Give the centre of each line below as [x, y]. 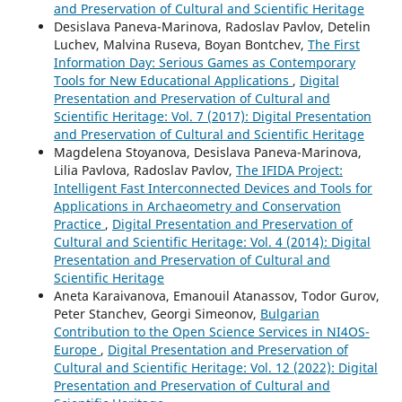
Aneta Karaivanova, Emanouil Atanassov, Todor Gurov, [216, 295]
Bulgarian [289, 313]
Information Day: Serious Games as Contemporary [204, 62]
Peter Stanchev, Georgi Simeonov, [157, 313]
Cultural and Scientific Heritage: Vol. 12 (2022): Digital [215, 367]
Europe [77, 349]
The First [333, 44]
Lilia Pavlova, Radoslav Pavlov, [144, 170]
